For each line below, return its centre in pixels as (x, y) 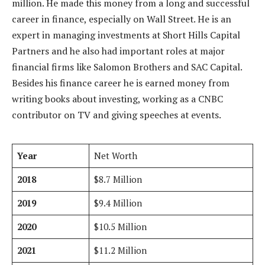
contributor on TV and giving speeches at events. (117, 114)
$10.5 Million (120, 226)
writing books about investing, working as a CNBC (117, 98)
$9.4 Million (118, 203)
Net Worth (115, 155)
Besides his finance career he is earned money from (121, 83)
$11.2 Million (120, 250)
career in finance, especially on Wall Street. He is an (122, 19)
